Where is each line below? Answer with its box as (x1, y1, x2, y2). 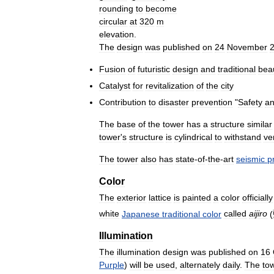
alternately (180, 260, 220, 270)
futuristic (138, 64, 170, 74)
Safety (238, 97, 262, 107)
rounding (99, 3, 133, 13)
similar (247, 119, 272, 129)
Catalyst (99, 80, 130, 91)
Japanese (122, 209, 160, 219)
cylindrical (174, 131, 212, 142)
